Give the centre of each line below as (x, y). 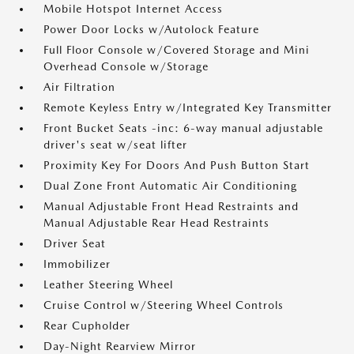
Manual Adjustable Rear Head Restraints (156, 223)
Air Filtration (79, 87)
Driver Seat (75, 243)
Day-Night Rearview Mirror (120, 346)
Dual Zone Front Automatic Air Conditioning (170, 186)
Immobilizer (77, 264)
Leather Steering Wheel (108, 284)
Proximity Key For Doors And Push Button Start (177, 165)
